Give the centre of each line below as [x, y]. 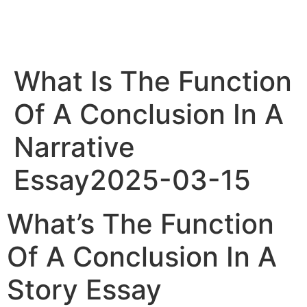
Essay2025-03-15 [132, 180]
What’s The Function [140, 223]
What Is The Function [153, 81]
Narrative [74, 147]
